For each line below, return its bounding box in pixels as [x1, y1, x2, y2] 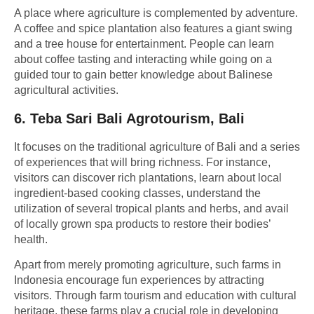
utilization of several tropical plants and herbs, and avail [14, 202, 289, 214]
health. [14, 233, 48, 245]
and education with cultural [163, 289, 296, 302]
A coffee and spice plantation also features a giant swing [14, 22, 292, 35]
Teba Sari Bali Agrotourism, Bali [30, 110, 245, 126]
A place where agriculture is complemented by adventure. [14, 7, 298, 20]
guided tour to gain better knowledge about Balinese [14, 69, 273, 81]
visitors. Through [14, 289, 100, 302]
